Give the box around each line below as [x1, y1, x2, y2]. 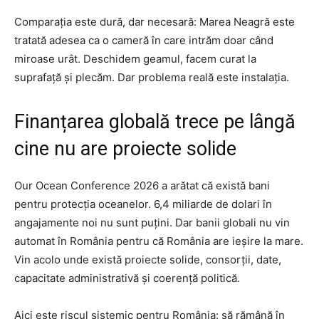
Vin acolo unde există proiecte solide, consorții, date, [14, 252, 281, 266]
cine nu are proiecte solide [14, 137, 236, 160]
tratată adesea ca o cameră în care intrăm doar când [14, 33, 273, 47]
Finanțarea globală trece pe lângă [14, 110, 296, 133]
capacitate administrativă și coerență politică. [14, 271, 240, 285]
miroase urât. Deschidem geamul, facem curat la [14, 51, 256, 66]
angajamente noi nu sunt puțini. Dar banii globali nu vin [14, 215, 290, 229]
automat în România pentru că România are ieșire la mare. [14, 234, 303, 248]
